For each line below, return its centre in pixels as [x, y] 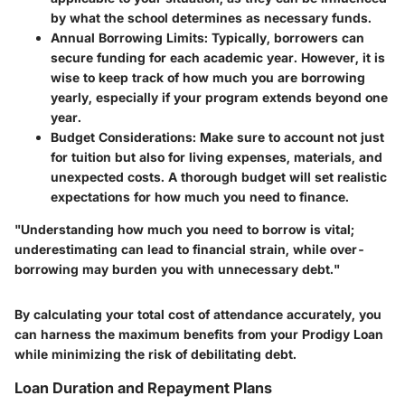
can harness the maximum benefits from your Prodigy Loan [199, 334]
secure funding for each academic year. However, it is [218, 57]
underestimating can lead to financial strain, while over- [190, 249]
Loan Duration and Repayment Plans [143, 387]
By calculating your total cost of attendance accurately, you [198, 314]
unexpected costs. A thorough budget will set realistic [219, 176]
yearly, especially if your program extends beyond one [219, 97]
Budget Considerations [122, 137]
